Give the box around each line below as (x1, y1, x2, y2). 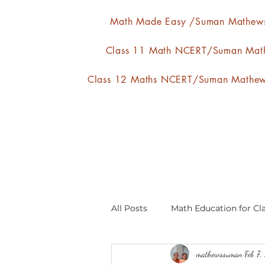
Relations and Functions (135, 250, 235, 261)
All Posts (111, 202, 147, 214)
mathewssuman (196, 248, 243, 259)
